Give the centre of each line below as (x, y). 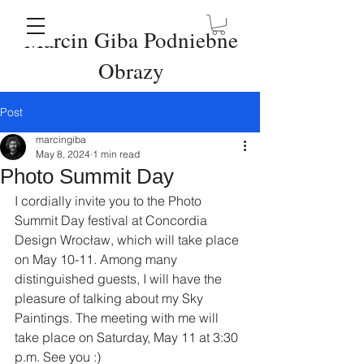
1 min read (116, 154)
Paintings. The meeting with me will (118, 318)
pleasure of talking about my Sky (110, 299)
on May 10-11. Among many (97, 260)
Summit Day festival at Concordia (113, 221)
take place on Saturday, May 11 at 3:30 (128, 338)
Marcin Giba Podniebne (131, 40)
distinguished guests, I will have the (120, 279)
